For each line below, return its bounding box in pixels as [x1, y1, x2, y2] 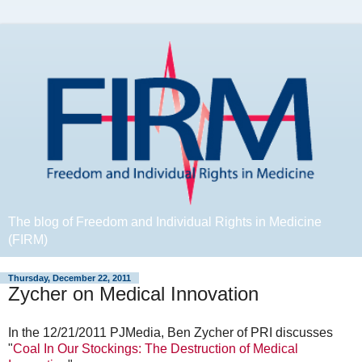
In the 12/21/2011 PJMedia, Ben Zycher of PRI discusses [8, 325, 333, 339]
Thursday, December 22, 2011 [8, 273, 131, 283]
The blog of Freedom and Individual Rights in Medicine [8, 215, 322, 229]
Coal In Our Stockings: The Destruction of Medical [13, 341, 298, 356]
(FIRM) [8, 233, 48, 246]
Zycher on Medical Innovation [8, 283, 259, 305]
